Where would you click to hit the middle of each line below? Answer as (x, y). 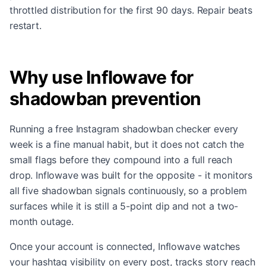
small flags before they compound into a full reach (121, 160)
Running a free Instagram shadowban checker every (124, 129)
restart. (26, 26)
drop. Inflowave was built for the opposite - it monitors (131, 175)
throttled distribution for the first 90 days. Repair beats (131, 10)
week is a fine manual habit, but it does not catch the (127, 144)
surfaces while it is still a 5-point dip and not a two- (124, 206)
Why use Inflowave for (102, 77)
